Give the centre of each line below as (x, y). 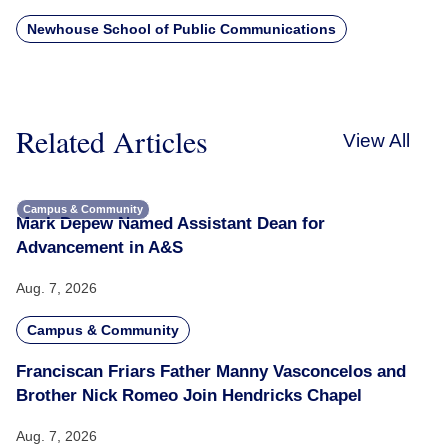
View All (376, 140)
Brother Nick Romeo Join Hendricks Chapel (189, 395)
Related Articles (112, 141)
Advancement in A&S (99, 247)
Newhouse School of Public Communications (181, 29)
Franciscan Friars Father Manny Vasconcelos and (211, 371)
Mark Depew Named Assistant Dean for (170, 223)
